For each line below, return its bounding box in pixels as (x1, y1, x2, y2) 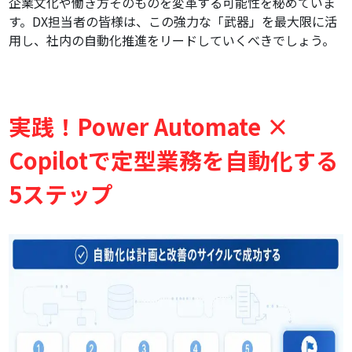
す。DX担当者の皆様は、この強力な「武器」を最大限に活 (9, 12, 338, 31)
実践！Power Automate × (9, 110, 290, 143)
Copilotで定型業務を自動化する (9, 144, 339, 177)
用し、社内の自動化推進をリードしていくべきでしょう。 (9, 31, 335, 50)
